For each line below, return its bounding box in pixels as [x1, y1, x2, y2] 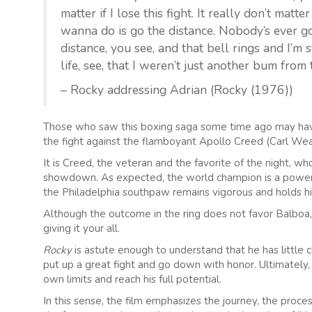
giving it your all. [43, 221, 120, 235]
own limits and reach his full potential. [43, 272, 221, 286]
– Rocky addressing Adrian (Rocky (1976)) [61, 81, 293, 98]
